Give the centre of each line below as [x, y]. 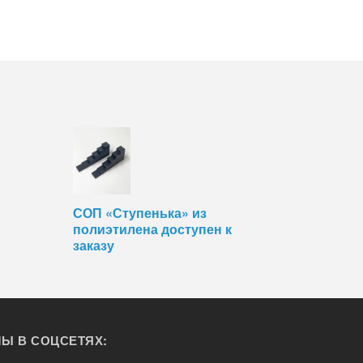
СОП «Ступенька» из [140, 213]
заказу [94, 246]
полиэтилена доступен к [153, 229]
